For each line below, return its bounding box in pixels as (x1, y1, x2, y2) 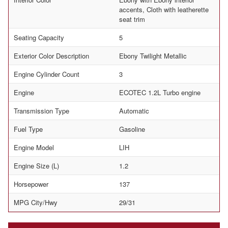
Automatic (119, 106, 149, 116)
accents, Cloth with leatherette (119, 5, 209, 15)
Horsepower (14, 179, 48, 189)
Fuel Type (14, 124, 43, 134)
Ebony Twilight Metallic (119, 51, 187, 61)
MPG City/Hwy (14, 197, 58, 208)
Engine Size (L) (14, 161, 59, 171)
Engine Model (14, 142, 54, 153)
